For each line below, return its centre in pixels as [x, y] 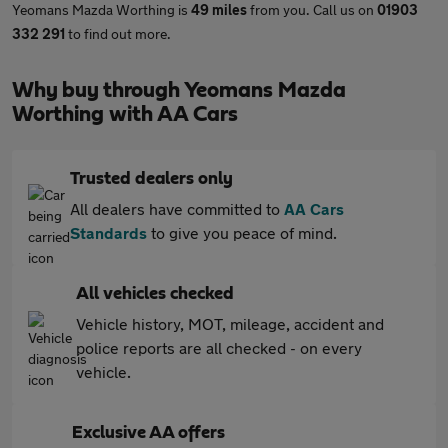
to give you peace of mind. [242, 232]
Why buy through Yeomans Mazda [179, 90]
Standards [108, 232]
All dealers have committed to [177, 208]
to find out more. [118, 33]
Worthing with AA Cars [125, 114]
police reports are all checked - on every [219, 347]
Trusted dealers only [151, 179]
